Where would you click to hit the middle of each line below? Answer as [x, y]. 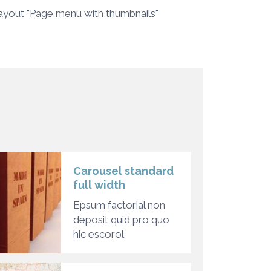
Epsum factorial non [119, 205]
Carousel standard [123, 171]
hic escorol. [100, 234]
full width [99, 184]
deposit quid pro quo [121, 219]
